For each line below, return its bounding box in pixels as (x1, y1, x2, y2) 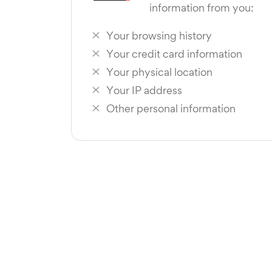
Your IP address (106, 87, 182, 97)
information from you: (149, 4, 254, 14)
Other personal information (106, 105, 236, 115)
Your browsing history (106, 32, 212, 42)
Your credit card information (106, 50, 242, 60)
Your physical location (106, 69, 212, 78)
